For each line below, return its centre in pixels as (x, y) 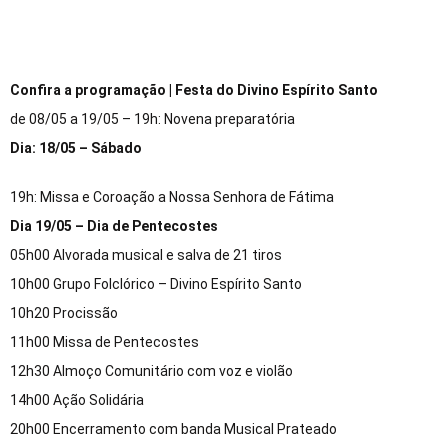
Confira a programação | (92, 90)
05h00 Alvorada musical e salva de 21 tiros (146, 255)
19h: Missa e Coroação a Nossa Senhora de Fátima (172, 197)
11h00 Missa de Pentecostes (104, 342)
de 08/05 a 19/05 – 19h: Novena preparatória (152, 119)
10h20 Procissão (64, 313)
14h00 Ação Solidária (77, 400)
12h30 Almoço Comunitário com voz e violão (151, 371)
